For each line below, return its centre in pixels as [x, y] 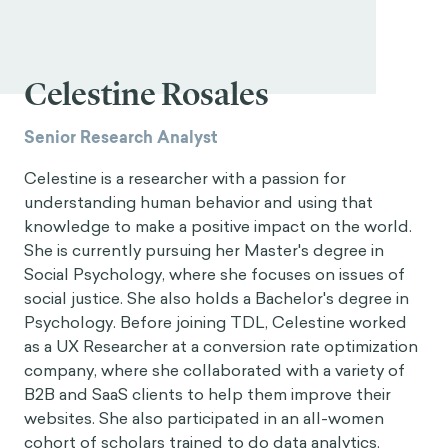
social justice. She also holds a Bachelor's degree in [216, 298]
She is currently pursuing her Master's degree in [204, 250]
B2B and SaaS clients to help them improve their [207, 394]
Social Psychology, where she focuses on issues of [214, 274]
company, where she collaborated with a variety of [214, 370]
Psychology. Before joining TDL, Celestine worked [215, 322]
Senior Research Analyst [120, 137]
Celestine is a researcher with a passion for [185, 178]
